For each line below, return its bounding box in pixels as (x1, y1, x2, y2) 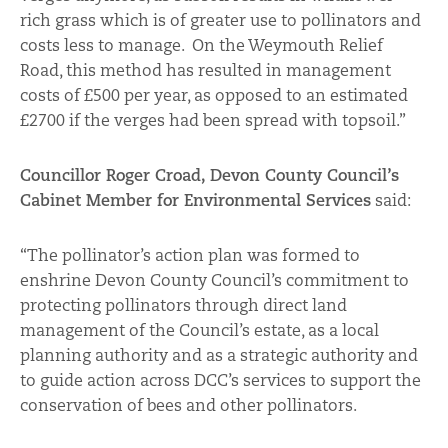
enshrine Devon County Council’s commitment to (20, 269, 409, 291)
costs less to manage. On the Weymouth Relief (20, 34, 383, 56)
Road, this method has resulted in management (20, 59, 391, 81)
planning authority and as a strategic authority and (20, 344, 418, 366)
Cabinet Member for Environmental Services (20, 189, 371, 211)
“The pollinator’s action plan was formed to (20, 244, 360, 266)
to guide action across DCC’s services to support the (20, 369, 421, 391)
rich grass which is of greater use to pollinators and (20, 9, 421, 31)
